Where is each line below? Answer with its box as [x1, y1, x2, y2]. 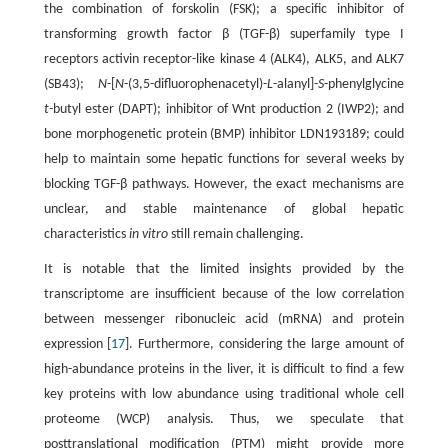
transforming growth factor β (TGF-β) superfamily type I [43, 27, 405, 42]
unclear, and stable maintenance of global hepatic [43, 202, 405, 217]
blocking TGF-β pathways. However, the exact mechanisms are [43, 177, 405, 192]
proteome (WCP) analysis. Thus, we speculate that [43, 412, 405, 427]
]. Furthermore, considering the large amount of [125, 337, 405, 352]
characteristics [43, 227, 129, 242]
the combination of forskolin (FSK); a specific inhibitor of [43, 2, 405, 17]
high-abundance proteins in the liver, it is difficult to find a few [43, 362, 405, 377]
